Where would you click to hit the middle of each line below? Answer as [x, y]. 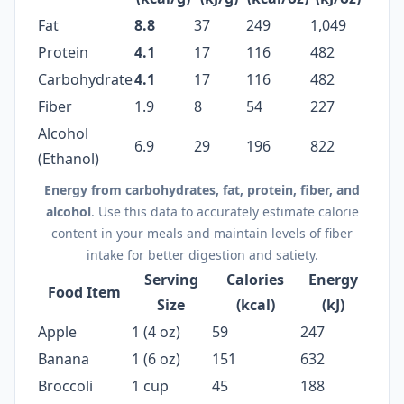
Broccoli [65, 386]
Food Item [84, 292]
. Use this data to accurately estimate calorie [225, 211]
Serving [171, 280]
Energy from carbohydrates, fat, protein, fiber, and [202, 190]
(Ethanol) [69, 159]
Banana [64, 359]
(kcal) [255, 305]
